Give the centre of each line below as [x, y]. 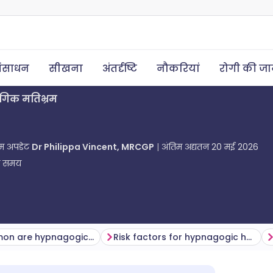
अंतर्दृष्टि [120, 69]
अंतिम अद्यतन [186, 147]
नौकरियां [178, 69]
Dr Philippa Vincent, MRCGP [93, 147]
